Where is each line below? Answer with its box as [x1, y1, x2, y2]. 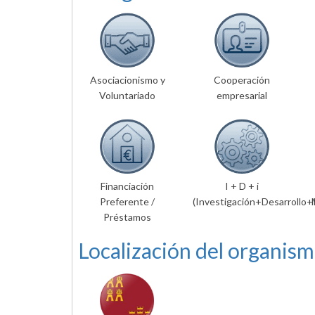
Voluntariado [99, 89, 155, 102]
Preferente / [100, 195, 155, 208]
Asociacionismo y [89, 74, 165, 86]
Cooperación [214, 74, 270, 86]
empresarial [217, 89, 267, 102]
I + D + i [225, 180, 259, 193]
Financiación [101, 180, 154, 193]
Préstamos [103, 211, 151, 224]
